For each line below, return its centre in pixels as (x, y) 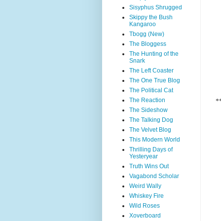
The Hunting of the (154, 54)
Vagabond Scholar (154, 176)
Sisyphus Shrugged (156, 7)
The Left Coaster (151, 71)
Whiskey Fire (147, 196)
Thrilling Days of (151, 149)
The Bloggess (148, 44)
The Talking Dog (151, 120)
